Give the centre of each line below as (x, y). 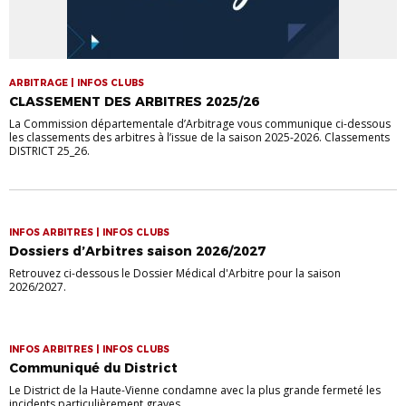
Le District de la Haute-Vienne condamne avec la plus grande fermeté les (195, 390)
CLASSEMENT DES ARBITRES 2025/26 (134, 101)
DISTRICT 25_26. (49, 150)
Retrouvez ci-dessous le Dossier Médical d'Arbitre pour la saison (175, 273)
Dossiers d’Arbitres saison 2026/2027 (137, 251)
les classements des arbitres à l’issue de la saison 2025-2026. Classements (199, 137)
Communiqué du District (93, 367)
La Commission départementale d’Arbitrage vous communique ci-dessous (200, 123)
